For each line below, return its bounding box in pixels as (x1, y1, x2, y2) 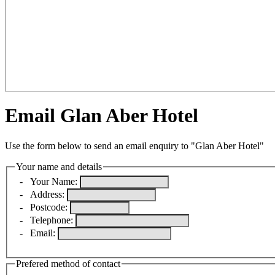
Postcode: (30, 202, 70, 213)
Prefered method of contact (16, 258, 120, 269)
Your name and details (16, 161, 102, 172)
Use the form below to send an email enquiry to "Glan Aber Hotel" (5, 140, 264, 151)
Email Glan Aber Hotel (5, 104, 198, 127)
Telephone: (30, 215, 76, 226)
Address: (30, 189, 64, 200)
